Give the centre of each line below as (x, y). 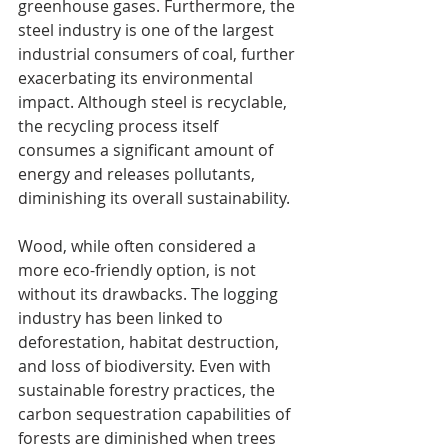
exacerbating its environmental (137, 77)
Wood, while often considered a (139, 245)
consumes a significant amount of (147, 149)
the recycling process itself (120, 125)
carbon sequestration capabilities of (156, 413)
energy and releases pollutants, (138, 173)
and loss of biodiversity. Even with (146, 365)
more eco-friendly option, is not (139, 269)
